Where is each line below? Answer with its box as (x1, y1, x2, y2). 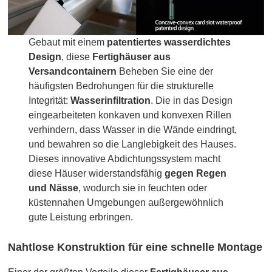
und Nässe (29, 183, 79, 194)
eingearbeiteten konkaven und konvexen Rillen (29, 110, 232, 121)
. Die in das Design (151, 95, 233, 106)
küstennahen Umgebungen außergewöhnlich (29, 197, 224, 208)
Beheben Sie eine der (117, 66, 214, 77)
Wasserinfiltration (70, 95, 151, 106)
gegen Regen (165, 168, 227, 179)
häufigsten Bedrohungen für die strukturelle (29, 81, 214, 92)
